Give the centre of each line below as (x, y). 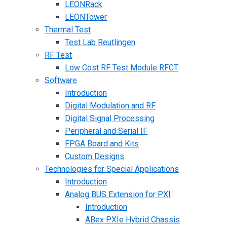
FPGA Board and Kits (102, 144)
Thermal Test (68, 30)
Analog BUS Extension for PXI (118, 194)
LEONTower (86, 17)
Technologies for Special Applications (112, 169)
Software (61, 80)
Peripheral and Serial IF (106, 131)
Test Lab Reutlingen (100, 42)
